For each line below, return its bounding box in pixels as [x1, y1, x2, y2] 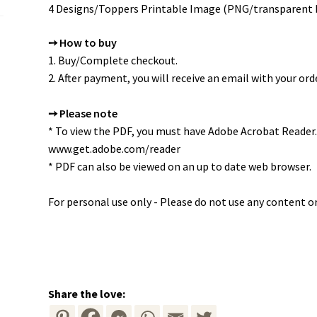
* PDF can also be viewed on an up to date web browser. [47, 158, 311, 173]
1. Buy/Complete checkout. [47, 52, 178, 67]
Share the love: [47, 286, 125, 301]
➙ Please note [47, 105, 117, 120]
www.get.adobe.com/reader [47, 141, 180, 156]
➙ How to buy [47, 35, 117, 50]
